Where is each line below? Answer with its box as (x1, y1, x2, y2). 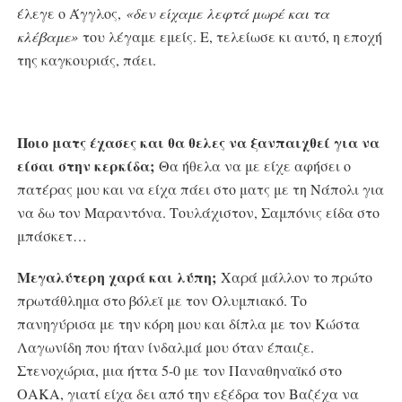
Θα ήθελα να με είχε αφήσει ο (158, 156, 351, 176)
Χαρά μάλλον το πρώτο (220, 267, 372, 287)
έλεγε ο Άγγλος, (16, 4, 126, 23)
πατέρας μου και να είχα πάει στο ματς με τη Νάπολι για (16, 179, 384, 199)
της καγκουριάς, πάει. (16, 50, 156, 70)
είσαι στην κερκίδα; (16, 155, 159, 177)
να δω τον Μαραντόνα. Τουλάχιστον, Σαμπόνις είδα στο (16, 203, 380, 223)
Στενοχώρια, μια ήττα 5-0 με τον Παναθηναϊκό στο (16, 361, 342, 380)
